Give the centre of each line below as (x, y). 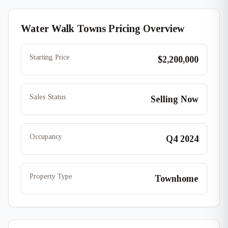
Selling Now (175, 99)
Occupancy (46, 137)
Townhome (177, 179)
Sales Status (48, 97)
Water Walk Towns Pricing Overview (103, 28)
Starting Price (50, 57)
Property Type (51, 176)
